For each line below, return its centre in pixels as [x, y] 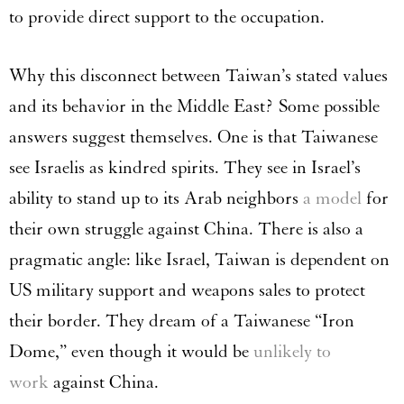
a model [332, 199]
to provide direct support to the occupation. [167, 17]
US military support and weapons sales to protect [187, 291]
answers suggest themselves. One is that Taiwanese [193, 138]
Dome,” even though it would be [131, 352]
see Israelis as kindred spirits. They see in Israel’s [185, 168]
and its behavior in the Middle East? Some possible [194, 107]
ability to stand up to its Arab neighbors [156, 199]
